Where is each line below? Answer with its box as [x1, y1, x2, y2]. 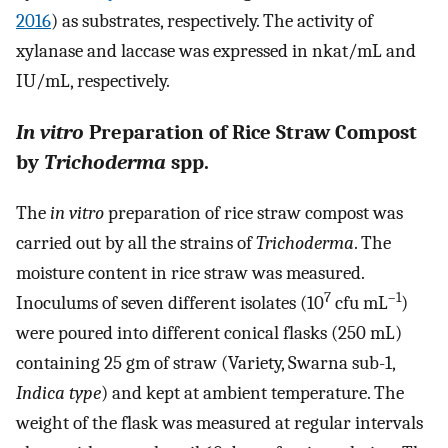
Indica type [16, 382, 101, 405]
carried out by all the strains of [16, 232, 256, 255]
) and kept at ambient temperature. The [101, 382, 404, 405]
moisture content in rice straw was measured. [16, 262, 364, 285]
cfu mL [331, 292, 388, 315]
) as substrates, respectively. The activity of [51, 9, 373, 32]
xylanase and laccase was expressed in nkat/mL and [16, 39, 416, 62]
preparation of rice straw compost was [104, 202, 403, 225]
